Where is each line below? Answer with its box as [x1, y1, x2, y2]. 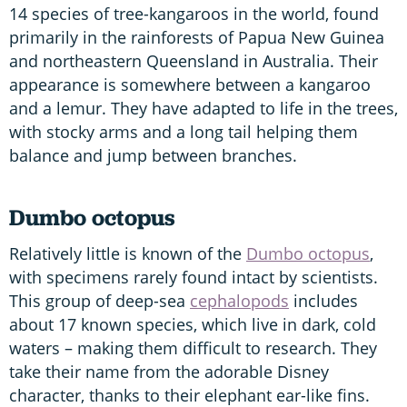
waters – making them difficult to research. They [9, 337, 377, 360]
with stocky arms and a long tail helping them [9, 121, 358, 144]
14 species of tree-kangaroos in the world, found [9, 3, 379, 25]
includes [289, 290, 358, 313]
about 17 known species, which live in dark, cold [9, 313, 376, 336]
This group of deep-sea [9, 290, 190, 313]
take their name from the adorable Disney [9, 361, 329, 383]
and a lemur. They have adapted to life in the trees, [9, 97, 398, 120]
